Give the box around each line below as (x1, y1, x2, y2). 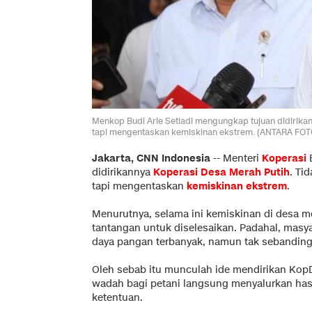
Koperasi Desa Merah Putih (153, 165, 290, 179)
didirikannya (92, 165, 153, 179)
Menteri (223, 151, 262, 165)
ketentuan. (92, 290, 143, 304)
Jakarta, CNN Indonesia (92, 151, 210, 165)
